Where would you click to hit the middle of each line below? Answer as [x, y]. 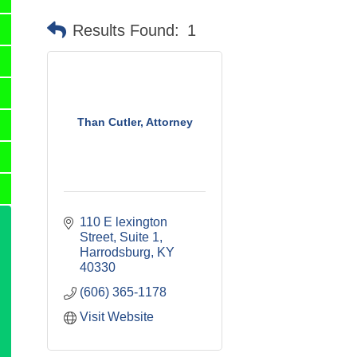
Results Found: [126, 30]
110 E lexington [124, 222]
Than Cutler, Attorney [135, 122]
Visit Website [117, 317]
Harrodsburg [115, 252]
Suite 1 [139, 237]
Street [96, 237]
